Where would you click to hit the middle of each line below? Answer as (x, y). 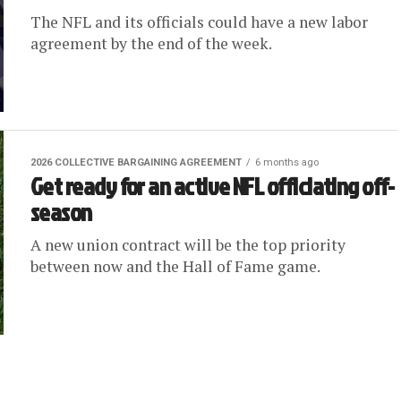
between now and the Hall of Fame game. (175, 266)
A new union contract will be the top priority (188, 245)
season (61, 212)
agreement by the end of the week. (151, 43)
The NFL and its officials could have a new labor (199, 22)
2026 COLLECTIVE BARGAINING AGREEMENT (136, 162)
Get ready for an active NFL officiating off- (213, 186)
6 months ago (287, 162)
